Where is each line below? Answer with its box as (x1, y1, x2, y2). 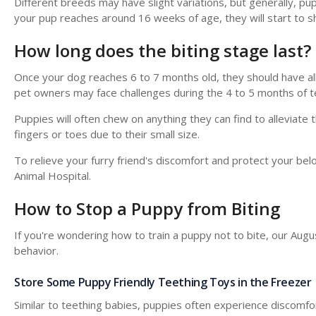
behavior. (14, 243, 59, 257)
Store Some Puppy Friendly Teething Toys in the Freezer (14, 274, 312, 290)
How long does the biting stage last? (14, 38, 311, 62)
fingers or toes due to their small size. (14, 126, 200, 141)
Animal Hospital (14, 168, 89, 183)
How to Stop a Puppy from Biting (14, 196, 280, 220)
